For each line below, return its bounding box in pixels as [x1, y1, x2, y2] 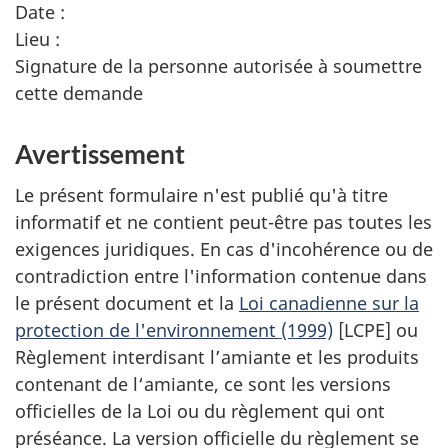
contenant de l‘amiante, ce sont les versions [15, 371, 391, 396]
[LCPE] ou [333, 317, 418, 342]
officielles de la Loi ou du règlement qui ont [15, 398, 385, 423]
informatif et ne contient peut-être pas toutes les [15, 209, 432, 234]
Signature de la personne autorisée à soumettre [15, 54, 422, 78]
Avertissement [15, 138, 185, 170]
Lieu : [15, 27, 60, 51]
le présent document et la [15, 290, 239, 315]
